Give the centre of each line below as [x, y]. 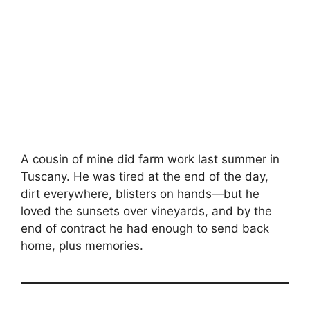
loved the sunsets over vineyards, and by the [146, 211]
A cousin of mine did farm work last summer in [150, 159]
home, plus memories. [82, 246]
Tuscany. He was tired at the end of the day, [145, 176]
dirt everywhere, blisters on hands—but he [140, 194]
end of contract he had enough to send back [145, 228]
